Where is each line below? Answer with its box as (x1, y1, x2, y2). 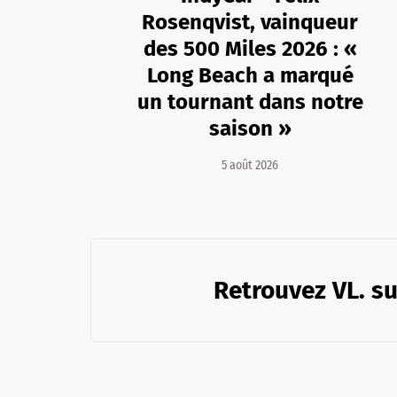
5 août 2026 (222, 157, 278, 173)
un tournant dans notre (136, 89, 363, 114)
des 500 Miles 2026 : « (143, 35, 357, 61)
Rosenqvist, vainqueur (142, 9, 358, 35)
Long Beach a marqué (146, 62, 354, 88)
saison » (208, 115, 292, 141)
